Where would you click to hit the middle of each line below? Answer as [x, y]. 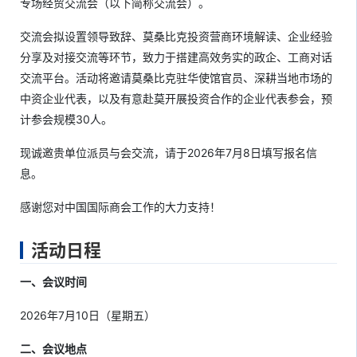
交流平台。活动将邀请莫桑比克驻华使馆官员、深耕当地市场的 [176, 78]
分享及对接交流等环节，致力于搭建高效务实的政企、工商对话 [176, 57]
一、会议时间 [53, 282]
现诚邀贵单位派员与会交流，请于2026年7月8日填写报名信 [169, 153]
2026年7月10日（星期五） [88, 315]
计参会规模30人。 [66, 119]
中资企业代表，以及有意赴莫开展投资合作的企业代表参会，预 [176, 98]
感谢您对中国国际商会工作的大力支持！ [120, 207]
